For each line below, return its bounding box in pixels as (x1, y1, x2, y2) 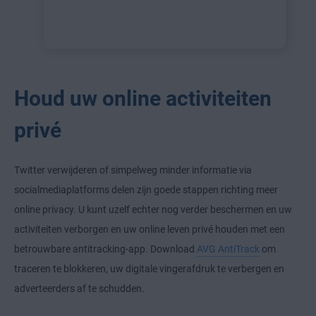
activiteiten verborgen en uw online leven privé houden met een (14, 223, 285, 235)
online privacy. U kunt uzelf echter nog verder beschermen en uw (14, 203, 292, 215)
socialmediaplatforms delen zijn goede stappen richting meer (14, 183, 278, 195)
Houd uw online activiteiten (14, 85, 272, 111)
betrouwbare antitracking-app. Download (14, 243, 197, 255)
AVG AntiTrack (197, 243, 260, 255)
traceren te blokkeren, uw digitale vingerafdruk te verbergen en (14, 262, 284, 274)
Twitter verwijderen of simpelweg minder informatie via (14, 164, 252, 176)
